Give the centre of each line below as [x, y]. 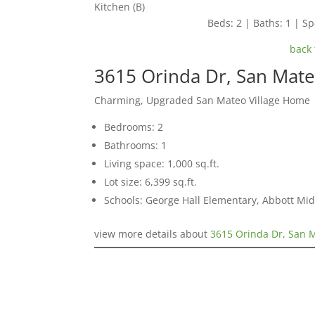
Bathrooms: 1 [136, 145]
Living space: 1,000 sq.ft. [162, 163]
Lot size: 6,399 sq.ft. [151, 181]
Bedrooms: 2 [134, 127]
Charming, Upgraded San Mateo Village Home [202, 100]
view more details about [153, 233]
